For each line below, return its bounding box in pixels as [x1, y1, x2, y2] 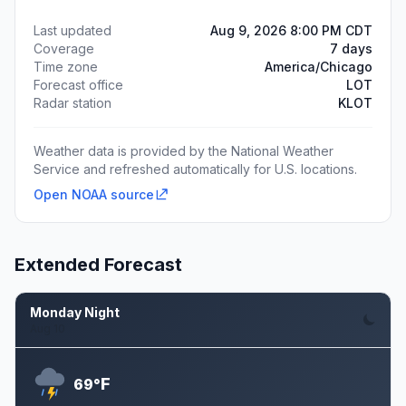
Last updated [34, 23, 111, 38]
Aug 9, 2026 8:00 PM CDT [210, 23, 372, 38]
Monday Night [30, 304, 120, 320]
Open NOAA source [34, 187, 154, 202]
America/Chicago [265, 59, 372, 74]
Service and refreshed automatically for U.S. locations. [34, 161, 357, 177]
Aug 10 [30, 322, 65, 335]
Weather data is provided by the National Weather [34, 143, 333, 159]
